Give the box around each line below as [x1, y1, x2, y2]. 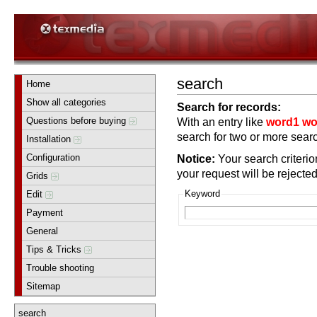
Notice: [177, 152, 215, 166]
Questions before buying [26, 115, 129, 126]
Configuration [26, 151, 81, 163]
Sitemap [26, 280, 61, 292]
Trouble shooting [26, 262, 95, 273]
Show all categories [26, 96, 107, 108]
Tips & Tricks [26, 243, 85, 255]
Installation [26, 133, 74, 144]
